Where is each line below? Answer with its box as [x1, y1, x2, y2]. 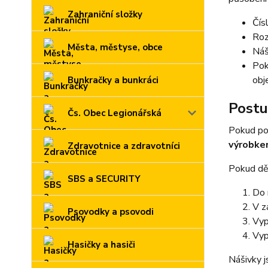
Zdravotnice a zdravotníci [68, 140, 180, 152]
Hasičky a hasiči [68, 239, 135, 251]
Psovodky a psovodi [68, 206, 154, 218]
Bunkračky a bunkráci [68, 74, 159, 86]
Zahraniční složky [68, 8, 142, 20]
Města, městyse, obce [68, 41, 163, 53]
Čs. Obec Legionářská [68, 107, 162, 119]
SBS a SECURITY [68, 173, 141, 185]
